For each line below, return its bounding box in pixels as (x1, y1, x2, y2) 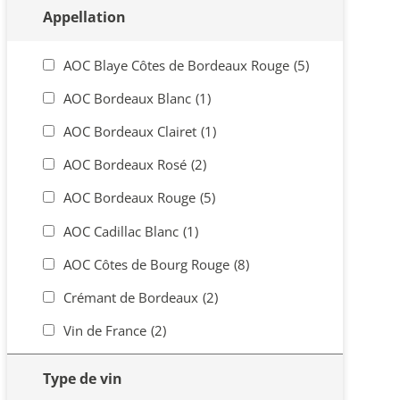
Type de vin (42, 369, 122, 389)
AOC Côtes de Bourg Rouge (62, 254, 229, 273)
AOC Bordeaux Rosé (62, 155, 187, 174)
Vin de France (62, 321, 146, 340)
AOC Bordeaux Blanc (62, 88, 191, 107)
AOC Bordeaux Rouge (62, 188, 196, 207)
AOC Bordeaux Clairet (62, 121, 196, 140)
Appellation (42, 7, 126, 28)
